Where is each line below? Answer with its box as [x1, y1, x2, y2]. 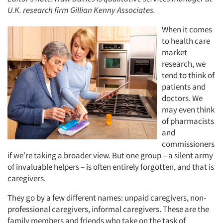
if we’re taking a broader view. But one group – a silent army [7, 150, 213, 161]
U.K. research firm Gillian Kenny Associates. [7, 4, 155, 15]
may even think [162, 104, 215, 115]
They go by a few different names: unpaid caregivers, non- [7, 192, 206, 203]
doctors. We [162, 93, 203, 104]
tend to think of [162, 70, 215, 81]
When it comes [162, 24, 212, 35]
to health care [162, 35, 210, 46]
